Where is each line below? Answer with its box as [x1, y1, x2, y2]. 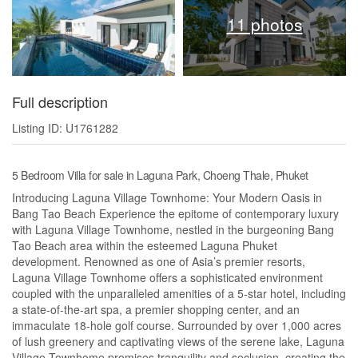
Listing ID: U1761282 [12, 120, 118, 137]
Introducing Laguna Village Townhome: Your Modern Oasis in [12, 189, 322, 206]
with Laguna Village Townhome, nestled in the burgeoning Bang [12, 221, 334, 238]
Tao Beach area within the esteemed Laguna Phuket [12, 237, 277, 254]
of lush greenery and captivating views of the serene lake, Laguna [12, 333, 344, 350]
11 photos [226, 12, 303, 37]
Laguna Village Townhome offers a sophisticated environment [12, 269, 323, 286]
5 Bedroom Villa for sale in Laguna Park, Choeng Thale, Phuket [12, 167, 308, 184]
